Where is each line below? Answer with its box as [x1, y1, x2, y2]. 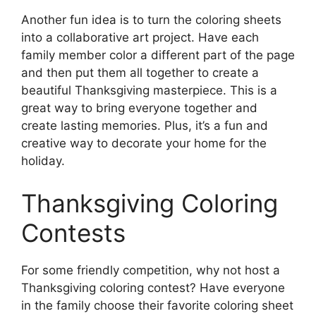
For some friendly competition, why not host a [21, 262, 280, 277]
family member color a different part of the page [21, 48, 295, 63]
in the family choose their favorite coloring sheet [21, 298, 293, 312]
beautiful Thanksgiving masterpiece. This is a [21, 83, 277, 98]
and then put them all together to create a [21, 66, 259, 80]
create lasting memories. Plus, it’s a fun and [21, 119, 268, 133]
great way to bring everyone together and [21, 101, 257, 116]
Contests [21, 217, 126, 248]
